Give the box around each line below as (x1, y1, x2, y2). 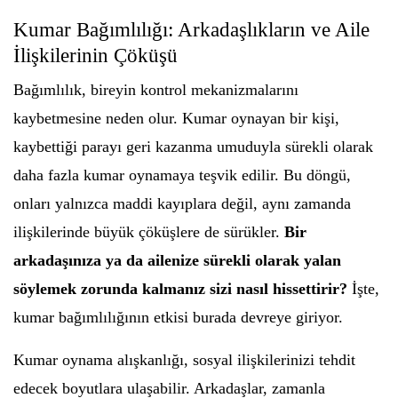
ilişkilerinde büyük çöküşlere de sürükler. (13, 223, 284, 241)
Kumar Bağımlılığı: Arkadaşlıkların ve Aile (13, 19, 370, 41)
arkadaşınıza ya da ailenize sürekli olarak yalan (13, 251, 341, 269)
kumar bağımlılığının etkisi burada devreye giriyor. (13, 308, 343, 326)
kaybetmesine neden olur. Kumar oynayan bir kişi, (13, 109, 339, 127)
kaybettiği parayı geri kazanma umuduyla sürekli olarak (13, 138, 373, 155)
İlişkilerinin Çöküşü (13, 44, 178, 67)
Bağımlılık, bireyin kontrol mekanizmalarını (13, 81, 298, 99)
